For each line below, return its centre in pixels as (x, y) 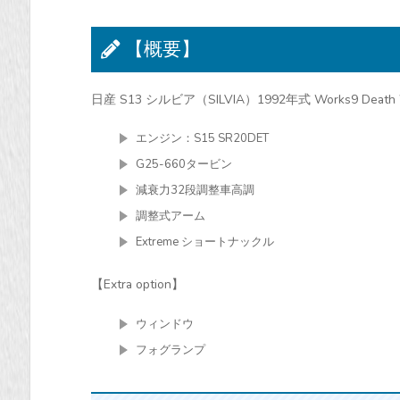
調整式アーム (171, 216)
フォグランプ (171, 350)
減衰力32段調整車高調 (195, 190)
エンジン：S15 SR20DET (202, 138)
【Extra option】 (137, 285)
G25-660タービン (184, 164)
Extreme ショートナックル (205, 242)
